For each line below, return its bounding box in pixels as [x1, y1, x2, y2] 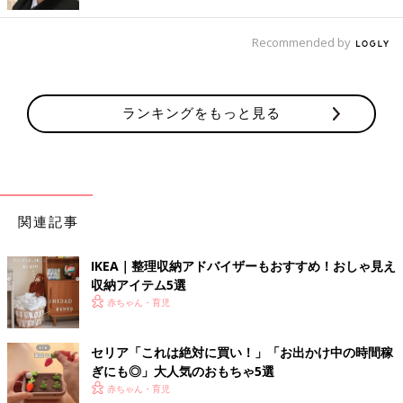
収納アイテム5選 [91, 275, 186, 293]
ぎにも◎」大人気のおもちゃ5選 [91, 362, 274, 380]
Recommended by [252, 33, 354, 50]
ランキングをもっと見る [122, 103, 281, 121]
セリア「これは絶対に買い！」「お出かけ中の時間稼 [91, 343, 393, 361]
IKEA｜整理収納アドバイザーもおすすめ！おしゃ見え [91, 256, 396, 274]
